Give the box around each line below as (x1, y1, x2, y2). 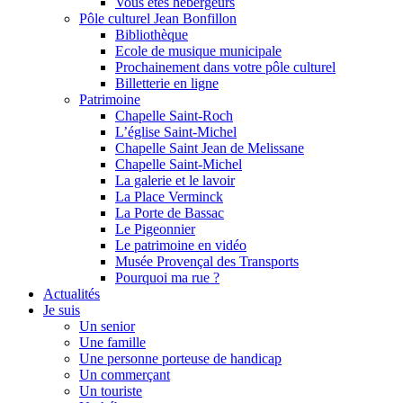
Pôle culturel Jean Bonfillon (79, 10, 237, 26)
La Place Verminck (115, 188, 223, 204)
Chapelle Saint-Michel (115, 156, 242, 172)
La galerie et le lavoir (115, 172, 235, 188)
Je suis (43, 301, 80, 318)
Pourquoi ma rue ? (115, 269, 219, 285)
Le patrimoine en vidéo (115, 237, 246, 253)
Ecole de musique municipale (115, 42, 282, 58)
